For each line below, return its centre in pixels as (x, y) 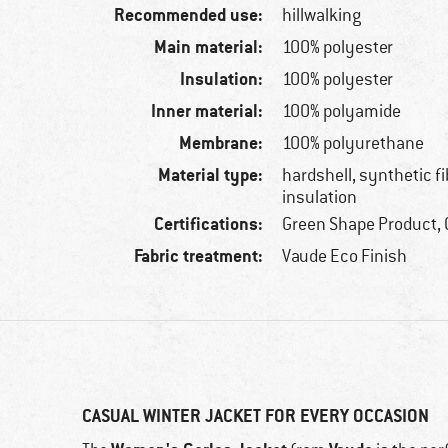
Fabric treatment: (199, 256)
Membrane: (221, 143)
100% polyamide (342, 111)
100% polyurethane (353, 143)
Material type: (211, 175)
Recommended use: (189, 15)
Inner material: (207, 111)
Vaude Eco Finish (345, 256)
